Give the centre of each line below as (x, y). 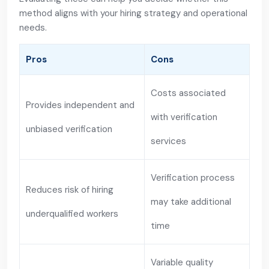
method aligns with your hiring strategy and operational (133, 13)
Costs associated (188, 93)
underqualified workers (72, 214)
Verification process (193, 178)
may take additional (191, 202)
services (168, 141)
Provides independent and (80, 105)
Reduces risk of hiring (70, 190)
